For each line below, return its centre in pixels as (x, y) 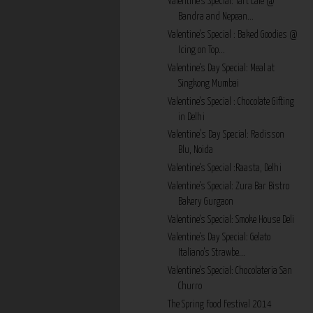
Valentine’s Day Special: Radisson (226, 135)
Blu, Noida (195, 151)
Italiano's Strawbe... (211, 253)
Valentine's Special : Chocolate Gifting (231, 102)
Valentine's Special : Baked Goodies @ (232, 35)
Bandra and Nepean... (216, 17)
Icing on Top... (201, 51)
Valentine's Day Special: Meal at (221, 68)
